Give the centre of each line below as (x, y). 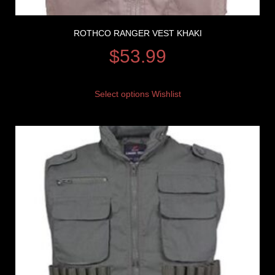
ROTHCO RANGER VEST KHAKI (137, 33)
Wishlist (166, 94)
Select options (122, 94)
